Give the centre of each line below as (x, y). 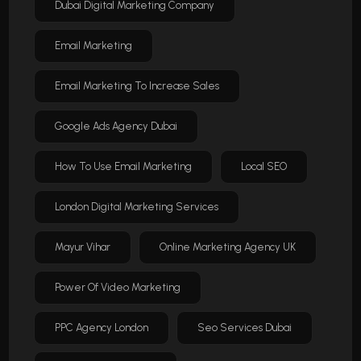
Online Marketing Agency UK (228, 247)
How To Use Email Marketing (124, 167)
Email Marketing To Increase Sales (137, 86)
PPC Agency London (102, 328)
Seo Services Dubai (245, 328)
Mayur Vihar (83, 247)
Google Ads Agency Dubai (116, 127)
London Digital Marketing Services (137, 207)
